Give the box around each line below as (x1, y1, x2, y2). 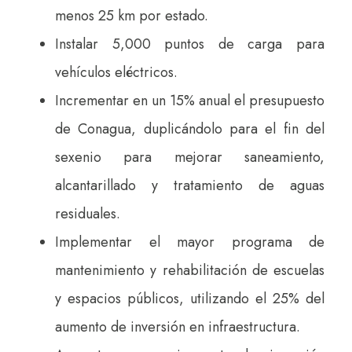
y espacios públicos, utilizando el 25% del (55, 288, 324, 309)
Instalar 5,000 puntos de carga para (55, 33, 324, 54)
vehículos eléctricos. (55, 61, 178, 82)
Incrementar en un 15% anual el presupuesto (55, 90, 324, 111)
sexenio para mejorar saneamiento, (55, 146, 324, 167)
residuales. (55, 203, 120, 224)
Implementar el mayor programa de (55, 231, 324, 252)
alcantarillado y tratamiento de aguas (55, 174, 324, 196)
